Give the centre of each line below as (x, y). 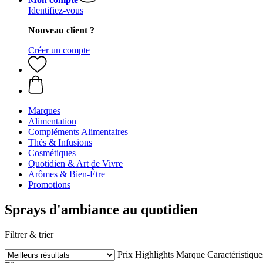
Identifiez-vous (56, 10)
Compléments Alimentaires (78, 132)
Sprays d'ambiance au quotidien (101, 209)
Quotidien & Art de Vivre (75, 163)
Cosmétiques (52, 153)
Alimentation (52, 121)
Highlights (154, 254)
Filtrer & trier (29, 234)
